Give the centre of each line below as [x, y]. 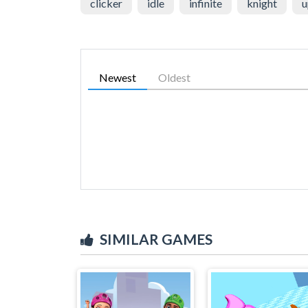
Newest [118, 77]
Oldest [174, 77]
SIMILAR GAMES [156, 239]
